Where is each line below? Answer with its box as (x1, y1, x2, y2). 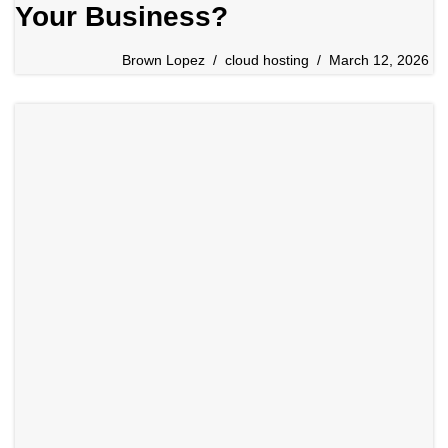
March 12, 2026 (329, 52, 429, 69)
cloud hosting (225, 52, 309, 69)
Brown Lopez (122, 52, 205, 69)
